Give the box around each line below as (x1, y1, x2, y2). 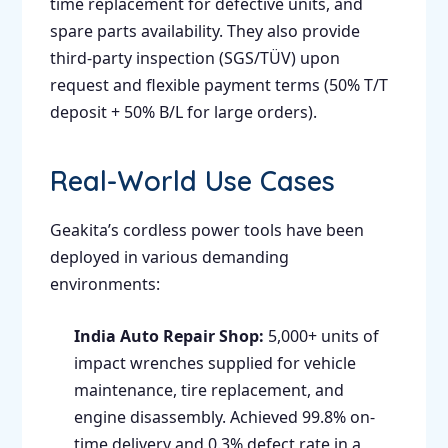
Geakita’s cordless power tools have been (49, 219, 364, 242)
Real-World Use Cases (49, 164, 335, 199)
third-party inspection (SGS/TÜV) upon (49, 47, 340, 70)
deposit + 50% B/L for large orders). (49, 101, 317, 124)
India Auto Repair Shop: (73, 325, 264, 348)
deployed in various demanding (49, 246, 289, 269)
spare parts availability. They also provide (49, 20, 360, 43)
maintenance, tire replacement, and (73, 379, 344, 402)
